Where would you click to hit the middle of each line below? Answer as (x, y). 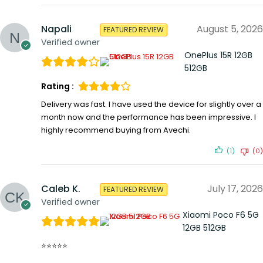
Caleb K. (61, 188)
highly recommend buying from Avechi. (116, 130)
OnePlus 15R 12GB (219, 55)
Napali (56, 29)
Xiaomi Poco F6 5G (221, 215)
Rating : (58, 86)
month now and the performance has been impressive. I (149, 117)
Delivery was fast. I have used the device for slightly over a (151, 104)
